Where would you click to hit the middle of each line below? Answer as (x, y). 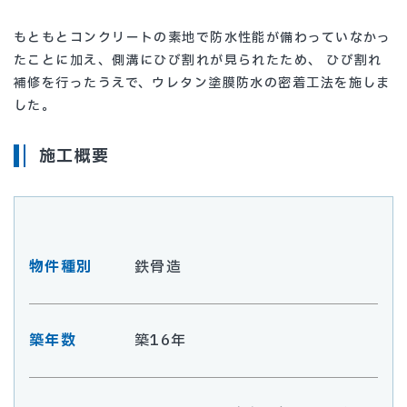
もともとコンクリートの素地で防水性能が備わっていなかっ (203, 38)
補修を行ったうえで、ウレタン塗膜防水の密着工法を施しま (202, 84)
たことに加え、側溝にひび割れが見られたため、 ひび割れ (198, 61)
